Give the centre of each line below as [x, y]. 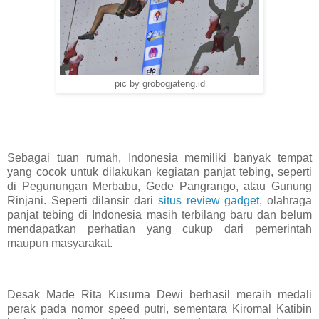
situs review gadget [209, 200]
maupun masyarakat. [60, 243]
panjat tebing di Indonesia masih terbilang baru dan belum [159, 214]
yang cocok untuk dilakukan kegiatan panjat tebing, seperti [159, 172]
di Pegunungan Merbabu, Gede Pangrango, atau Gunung [159, 186]
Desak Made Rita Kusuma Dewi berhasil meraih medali [159, 294]
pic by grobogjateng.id [159, 84]
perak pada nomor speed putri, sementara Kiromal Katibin [159, 308]
